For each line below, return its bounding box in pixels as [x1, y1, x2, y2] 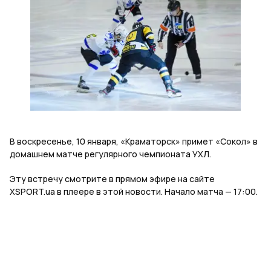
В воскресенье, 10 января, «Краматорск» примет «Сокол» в [10, 135, 258, 148]
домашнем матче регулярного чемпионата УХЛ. [10, 148, 211, 160]
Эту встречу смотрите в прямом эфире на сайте [10, 173, 215, 185]
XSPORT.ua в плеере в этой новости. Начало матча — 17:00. [10, 186, 258, 198]
